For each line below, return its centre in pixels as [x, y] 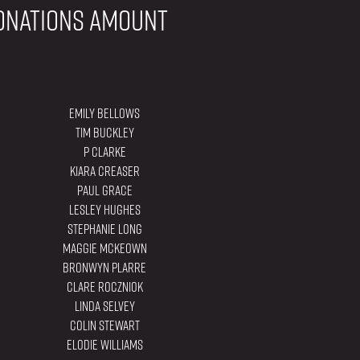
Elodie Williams [104, 345]
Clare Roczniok [104, 287]
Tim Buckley [104, 133]
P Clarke [104, 152]
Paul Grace [104, 191]
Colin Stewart [104, 326]
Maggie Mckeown [104, 249]
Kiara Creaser [104, 172]
